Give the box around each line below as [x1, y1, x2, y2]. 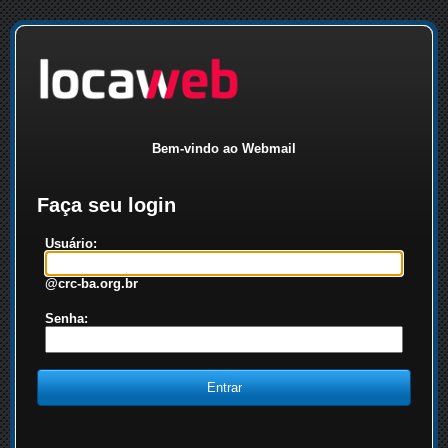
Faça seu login [37, 193, 176, 216]
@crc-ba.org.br [45, 276, 138, 292]
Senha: [45, 310, 88, 326]
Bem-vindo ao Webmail [152, 141, 296, 156]
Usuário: [45, 236, 97, 252]
